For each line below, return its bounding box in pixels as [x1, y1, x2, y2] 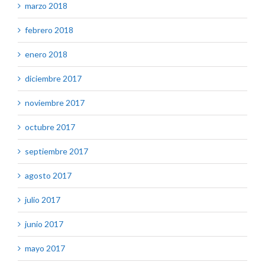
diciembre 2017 [25, 73, 82, 84]
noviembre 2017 [25, 98, 85, 108]
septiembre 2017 [25, 146, 88, 157]
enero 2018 [25, 49, 67, 60]
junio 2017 [25, 219, 63, 230]
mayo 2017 [25, 243, 65, 254]
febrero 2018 [25, 25, 73, 35]
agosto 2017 [25, 170, 72, 181]
